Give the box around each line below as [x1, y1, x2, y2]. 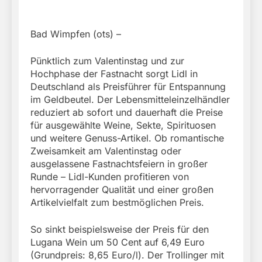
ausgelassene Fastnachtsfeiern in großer [30, 158, 208, 170]
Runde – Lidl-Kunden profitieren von [30, 171, 189, 183]
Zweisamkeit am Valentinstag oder [30, 145, 181, 157]
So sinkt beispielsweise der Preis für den [30, 223, 209, 236]
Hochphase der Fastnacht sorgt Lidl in [30, 68, 198, 80]
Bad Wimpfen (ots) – [30, 28, 121, 40]
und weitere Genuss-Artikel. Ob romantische [30, 132, 224, 144]
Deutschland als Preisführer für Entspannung [30, 81, 226, 93]
